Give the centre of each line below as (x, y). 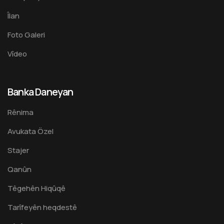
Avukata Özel (30, 131)
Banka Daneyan (40, 92)
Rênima (20, 112)
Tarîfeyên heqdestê (42, 207)
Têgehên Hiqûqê (36, 188)
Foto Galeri (26, 35)
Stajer (18, 150)
